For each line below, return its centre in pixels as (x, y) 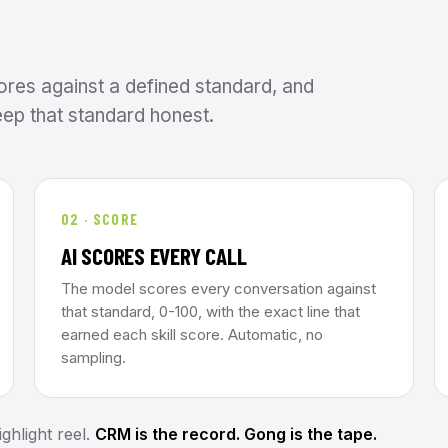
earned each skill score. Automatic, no (192, 334)
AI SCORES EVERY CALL (154, 256)
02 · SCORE (99, 219)
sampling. (93, 357)
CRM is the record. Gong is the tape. (236, 434)
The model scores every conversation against (218, 288)
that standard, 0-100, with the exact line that (210, 311)
